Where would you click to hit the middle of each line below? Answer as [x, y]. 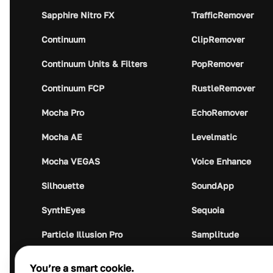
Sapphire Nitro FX [78, 15]
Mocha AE [62, 136]
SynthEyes [63, 210]
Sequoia [208, 210]
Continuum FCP [73, 88]
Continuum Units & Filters [94, 63]
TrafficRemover [223, 15]
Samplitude [215, 234]
